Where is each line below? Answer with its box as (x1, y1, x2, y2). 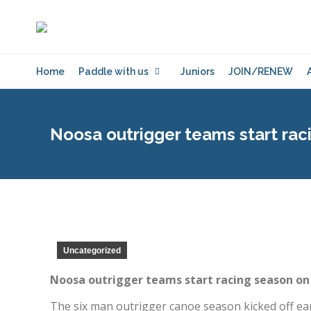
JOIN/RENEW (228, 66, 293, 77)
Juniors (180, 66, 215, 77)
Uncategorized (63, 246, 121, 255)
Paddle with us (78, 66, 149, 77)
